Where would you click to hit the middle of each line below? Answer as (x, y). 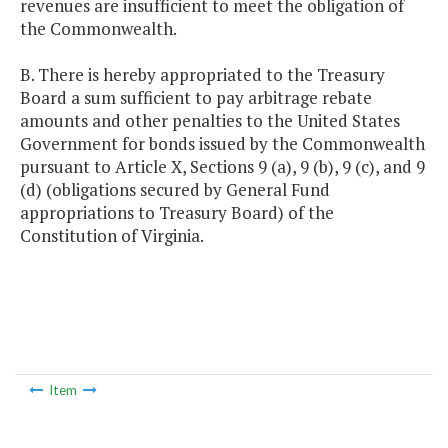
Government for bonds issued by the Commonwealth (222, 144)
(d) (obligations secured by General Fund (175, 190)
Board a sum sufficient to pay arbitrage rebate (196, 98)
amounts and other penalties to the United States (210, 121)
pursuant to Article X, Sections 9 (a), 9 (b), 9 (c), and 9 (222, 167)
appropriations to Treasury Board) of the (177, 213)
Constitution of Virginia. (112, 236)
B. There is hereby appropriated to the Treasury (202, 75)
